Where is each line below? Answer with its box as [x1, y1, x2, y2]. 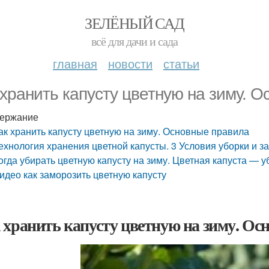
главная [53, 55, 97, 72]
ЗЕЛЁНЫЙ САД [85, 13, 184, 33]
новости [108, 55, 153, 72]
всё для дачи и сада [91, 33, 178, 49]
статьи [163, 55, 199, 72]
